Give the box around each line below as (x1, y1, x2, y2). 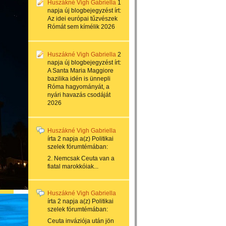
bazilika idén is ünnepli (47, 75, 110, 82)
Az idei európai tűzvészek (47, 15, 118, 22)
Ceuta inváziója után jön (47, 217, 114, 224)
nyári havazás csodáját (47, 91, 110, 98)
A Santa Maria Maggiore (47, 67, 114, 74)
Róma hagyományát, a (47, 83, 109, 90)
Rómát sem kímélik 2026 (47, 23, 115, 30)
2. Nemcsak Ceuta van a (47, 155, 115, 162)
